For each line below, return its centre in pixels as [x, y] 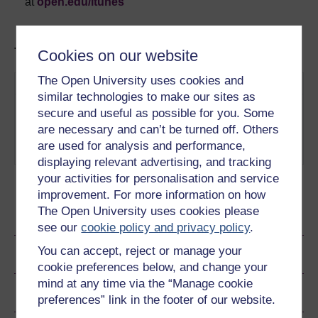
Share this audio [74, 254]
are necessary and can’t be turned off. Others [159, 130]
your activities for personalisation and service [159, 179]
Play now [196, 152]
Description [169, 83]
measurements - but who [202, 121]
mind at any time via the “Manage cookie [146, 284]
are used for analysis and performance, [142, 146]
